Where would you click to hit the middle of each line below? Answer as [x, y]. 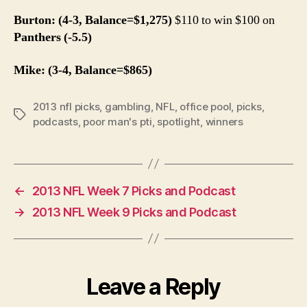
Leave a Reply [153, 286]
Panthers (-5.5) [53, 37]
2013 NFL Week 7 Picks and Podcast [134, 191]
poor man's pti [118, 121]
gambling [127, 106]
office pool [206, 106]
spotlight [179, 121]
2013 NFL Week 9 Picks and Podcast [134, 212]
